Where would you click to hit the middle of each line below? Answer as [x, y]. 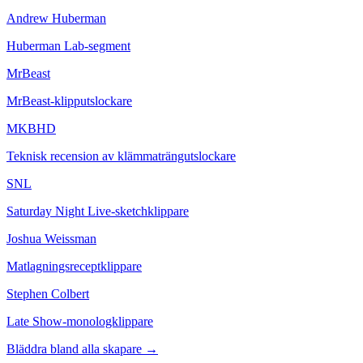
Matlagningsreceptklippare [74, 267]
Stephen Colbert [48, 294]
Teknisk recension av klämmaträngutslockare [121, 156]
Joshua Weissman [51, 239]
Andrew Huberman [56, 19]
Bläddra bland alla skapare [76, 349]
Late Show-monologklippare [80, 322]
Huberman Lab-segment [68, 46]
